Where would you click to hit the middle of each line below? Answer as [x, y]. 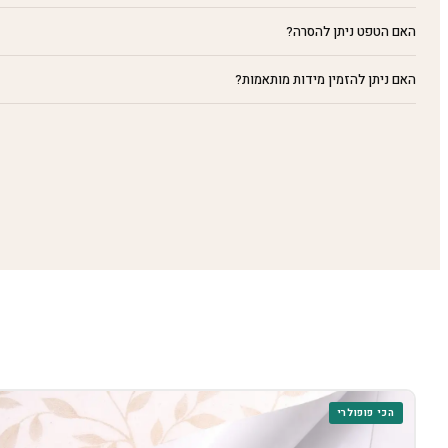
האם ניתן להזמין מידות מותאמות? [325, 79]
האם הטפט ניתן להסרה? [351, 31]
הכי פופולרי [365, 413]
